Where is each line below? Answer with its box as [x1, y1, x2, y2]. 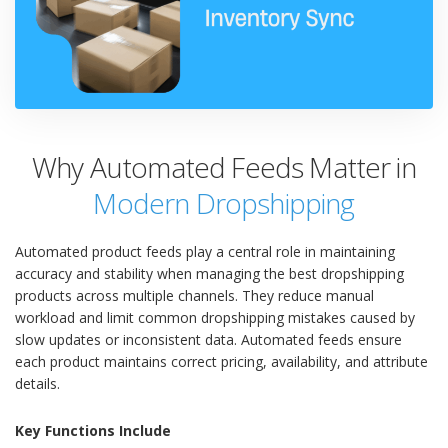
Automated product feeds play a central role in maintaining [15, 242, 395, 262]
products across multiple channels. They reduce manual [15, 286, 374, 306]
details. [15, 374, 60, 394]
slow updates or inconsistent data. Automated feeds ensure [15, 330, 402, 350]
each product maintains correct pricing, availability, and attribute [15, 352, 428, 372]
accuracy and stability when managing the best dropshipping [15, 264, 404, 284]
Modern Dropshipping [93, 184, 355, 223]
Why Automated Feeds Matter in [32, 148, 416, 187]
